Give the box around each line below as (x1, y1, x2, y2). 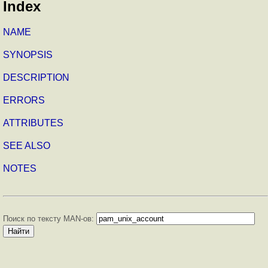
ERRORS (3, 95, 45, 105)
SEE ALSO (3, 140, 50, 151)
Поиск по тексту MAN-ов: (3, 214, 96, 223)
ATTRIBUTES (3, 117, 63, 128)
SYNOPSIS (3, 49, 53, 60)
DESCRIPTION (3, 72, 69, 83)
